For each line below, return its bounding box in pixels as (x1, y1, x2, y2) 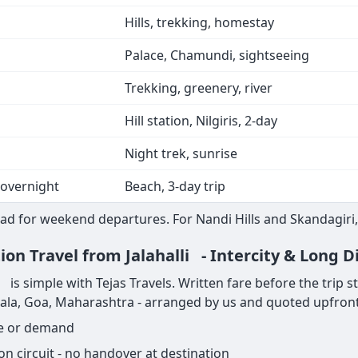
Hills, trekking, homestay (125, 14, 274, 32)
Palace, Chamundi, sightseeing (125, 46, 309, 65)
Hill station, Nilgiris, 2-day (125, 112, 277, 130)
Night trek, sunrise (125, 145, 237, 163)
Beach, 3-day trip (125, 177, 225, 196)
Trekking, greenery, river (125, 79, 272, 97)
